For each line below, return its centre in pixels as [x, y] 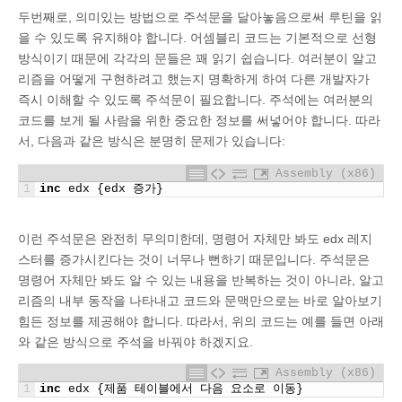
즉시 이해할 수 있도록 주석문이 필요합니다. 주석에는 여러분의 [196, 99]
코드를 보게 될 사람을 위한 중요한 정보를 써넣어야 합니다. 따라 [199, 120]
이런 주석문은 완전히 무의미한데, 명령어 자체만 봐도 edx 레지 [195, 239]
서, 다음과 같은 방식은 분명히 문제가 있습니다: [152, 140]
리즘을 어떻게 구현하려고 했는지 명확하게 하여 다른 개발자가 [194, 79]
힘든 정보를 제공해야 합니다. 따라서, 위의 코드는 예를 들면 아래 [201, 322]
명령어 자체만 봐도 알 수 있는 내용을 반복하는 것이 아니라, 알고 [201, 280]
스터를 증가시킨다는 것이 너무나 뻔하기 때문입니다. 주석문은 [194, 260]
